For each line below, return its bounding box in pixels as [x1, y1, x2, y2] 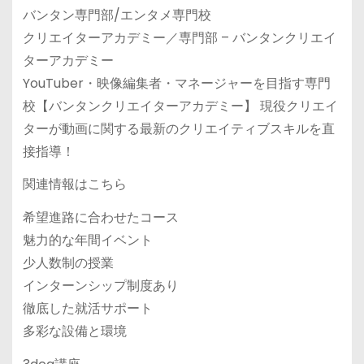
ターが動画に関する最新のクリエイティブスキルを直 [22, 119, 335, 138]
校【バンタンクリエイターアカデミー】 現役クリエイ [22, 96, 338, 115]
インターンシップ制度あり [22, 276, 179, 296]
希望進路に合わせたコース [22, 208, 179, 227]
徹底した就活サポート [22, 299, 153, 318]
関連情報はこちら [22, 175, 127, 194]
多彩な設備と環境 [22, 322, 127, 341]
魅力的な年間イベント [22, 231, 153, 250]
